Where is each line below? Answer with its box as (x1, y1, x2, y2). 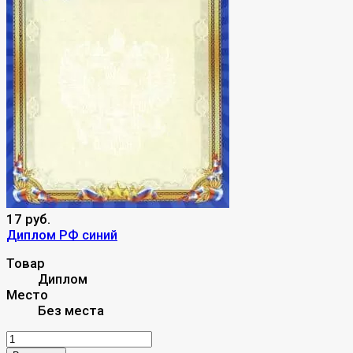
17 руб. (6, 210, 50, 227)
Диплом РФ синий (6, 226, 117, 243)
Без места (38, 302, 104, 318)
